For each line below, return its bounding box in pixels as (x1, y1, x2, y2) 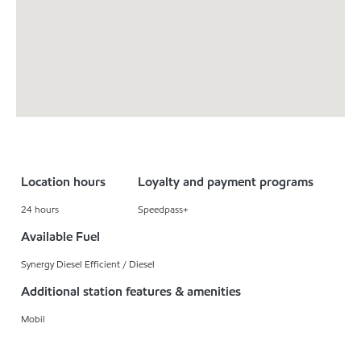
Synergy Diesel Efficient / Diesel (21, 257, 155, 272)
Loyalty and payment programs (137, 173, 313, 191)
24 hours (21, 202, 59, 217)
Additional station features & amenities (21, 283, 241, 301)
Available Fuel (21, 228, 100, 246)
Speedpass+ (137, 202, 189, 217)
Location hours (21, 173, 106, 191)
